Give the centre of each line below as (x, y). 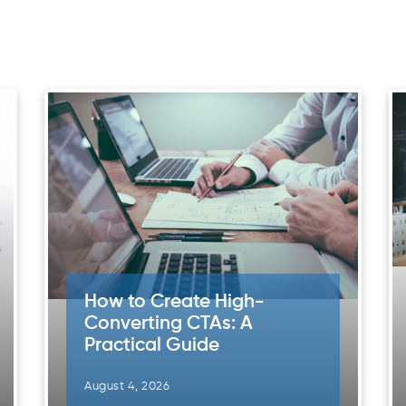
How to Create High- (174, 302)
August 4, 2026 (127, 386)
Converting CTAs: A (169, 324)
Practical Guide (152, 345)
